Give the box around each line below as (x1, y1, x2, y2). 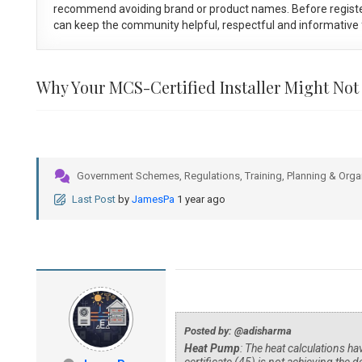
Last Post (71, 193, 116, 206)
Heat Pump (183, 342, 240, 356)
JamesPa (131, 193, 175, 206)
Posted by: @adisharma (183, 325, 292, 338)
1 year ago (176, 193, 225, 206)
